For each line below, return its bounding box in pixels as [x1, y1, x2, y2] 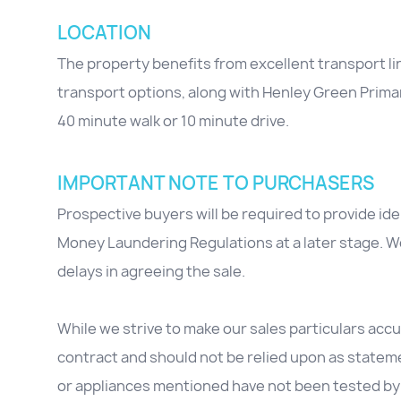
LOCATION [57, 21, 151, 46]
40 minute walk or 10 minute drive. [57, 111, 289, 132]
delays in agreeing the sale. [57, 261, 245, 282]
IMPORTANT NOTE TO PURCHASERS [57, 171, 374, 196]
